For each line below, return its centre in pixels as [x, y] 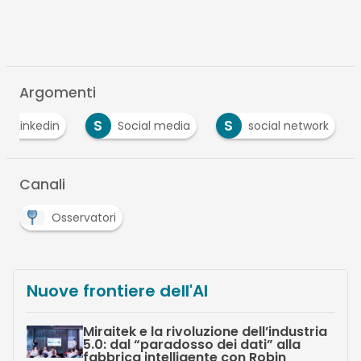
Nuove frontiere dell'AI [117, 291]
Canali [42, 185]
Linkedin [37, 126]
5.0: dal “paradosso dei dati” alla [191, 345]
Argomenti [57, 93]
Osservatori [83, 218]
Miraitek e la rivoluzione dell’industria [205, 332]
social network [288, 126]
